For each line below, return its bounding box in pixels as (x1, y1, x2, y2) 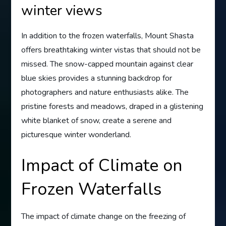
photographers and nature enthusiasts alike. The (21, 87, 189, 98)
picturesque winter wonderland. (21, 129, 132, 141)
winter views (21, 1, 103, 21)
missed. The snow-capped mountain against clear (21, 59, 194, 70)
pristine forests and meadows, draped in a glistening (21, 101, 204, 112)
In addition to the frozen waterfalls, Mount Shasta (21, 30, 194, 42)
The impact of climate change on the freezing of (21, 211, 186, 222)
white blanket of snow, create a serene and (21, 115, 172, 127)
